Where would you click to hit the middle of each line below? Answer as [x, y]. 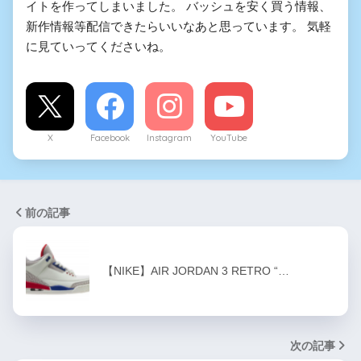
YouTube [229, 137]
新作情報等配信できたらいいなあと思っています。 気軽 [178, 26]
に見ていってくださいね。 [98, 46]
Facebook [110, 137]
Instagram [169, 137]
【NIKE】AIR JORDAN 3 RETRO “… [196, 270]
